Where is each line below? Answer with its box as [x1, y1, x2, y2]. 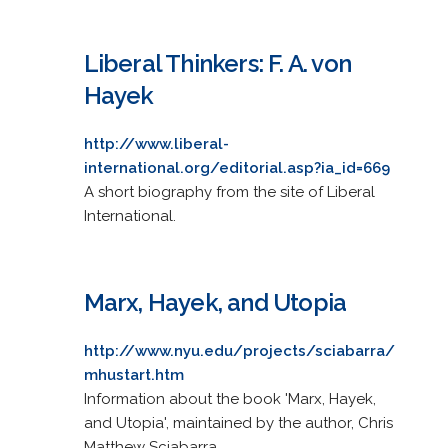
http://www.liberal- [83, 134, 229, 153]
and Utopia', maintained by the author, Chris [83, 413, 393, 432]
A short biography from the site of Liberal [83, 182, 375, 201]
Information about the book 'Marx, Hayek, [83, 389, 376, 408]
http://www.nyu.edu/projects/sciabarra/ [83, 341, 395, 360]
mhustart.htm [83, 365, 184, 384]
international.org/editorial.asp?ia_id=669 [83, 158, 390, 177]
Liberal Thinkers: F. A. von [83, 48, 351, 78]
